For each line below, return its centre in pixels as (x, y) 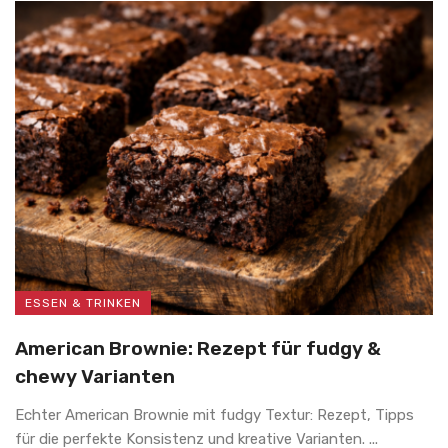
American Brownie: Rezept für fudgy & (198, 348)
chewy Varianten (95, 376)
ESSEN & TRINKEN (83, 302)
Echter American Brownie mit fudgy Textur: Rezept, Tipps (214, 414)
